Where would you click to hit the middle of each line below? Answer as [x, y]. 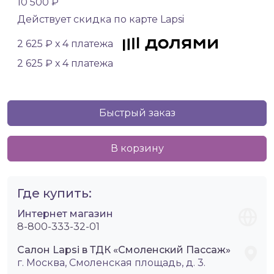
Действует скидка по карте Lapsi [101, 20]
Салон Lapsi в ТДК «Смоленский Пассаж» [124, 250]
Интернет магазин [65, 214]
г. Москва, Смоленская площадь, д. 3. [111, 263]
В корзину [137, 149]
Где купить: [54, 194]
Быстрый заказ [137, 113]
